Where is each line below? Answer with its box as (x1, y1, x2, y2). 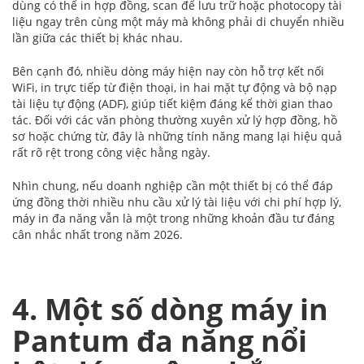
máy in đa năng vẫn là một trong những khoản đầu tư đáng (12, 210, 335, 227)
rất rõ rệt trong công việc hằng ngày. (12, 145, 210, 161)
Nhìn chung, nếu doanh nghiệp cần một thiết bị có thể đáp (12, 178, 333, 194)
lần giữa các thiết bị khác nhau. (12, 30, 183, 46)
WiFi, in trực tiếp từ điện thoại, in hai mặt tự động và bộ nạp (12, 80, 337, 96)
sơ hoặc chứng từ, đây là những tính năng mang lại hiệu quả (12, 128, 342, 145)
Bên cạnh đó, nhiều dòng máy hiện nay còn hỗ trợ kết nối (12, 63, 324, 80)
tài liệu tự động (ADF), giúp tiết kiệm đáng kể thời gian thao (12, 96, 332, 112)
